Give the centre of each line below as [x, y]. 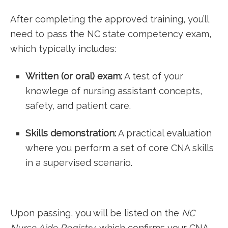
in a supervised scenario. [79, 163]
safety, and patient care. [78, 106]
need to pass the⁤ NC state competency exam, [111, 34]
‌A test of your [153, 76]
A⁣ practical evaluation [164, 133]
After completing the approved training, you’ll [109, 19]
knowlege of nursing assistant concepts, [114, 91]
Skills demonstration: [71, 133]
